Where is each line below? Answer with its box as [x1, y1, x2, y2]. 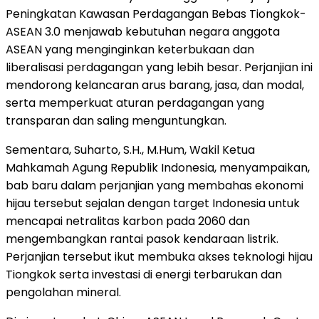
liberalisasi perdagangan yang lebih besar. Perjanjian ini [6, 58, 313, 75]
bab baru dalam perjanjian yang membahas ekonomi [6, 177, 303, 194]
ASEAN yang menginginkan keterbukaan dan [6, 41, 254, 58]
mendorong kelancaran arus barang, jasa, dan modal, [6, 76, 304, 93]
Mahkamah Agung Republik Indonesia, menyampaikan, [6, 159, 310, 176]
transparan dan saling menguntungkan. [6, 112, 226, 129]
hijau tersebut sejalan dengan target [6, 194, 212, 211]
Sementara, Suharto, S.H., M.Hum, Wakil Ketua [6, 141, 255, 158]
